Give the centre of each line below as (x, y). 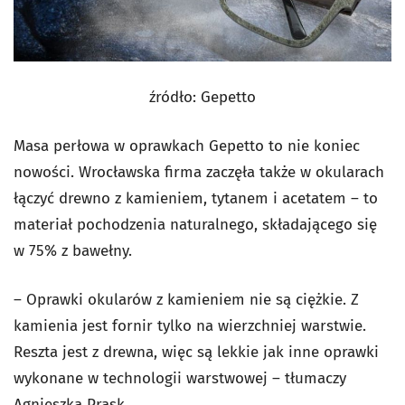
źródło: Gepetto (202, 97)
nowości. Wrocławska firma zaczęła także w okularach (199, 172)
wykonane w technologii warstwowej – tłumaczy (180, 378)
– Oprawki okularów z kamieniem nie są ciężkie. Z (186, 299)
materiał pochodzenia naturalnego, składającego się (195, 224)
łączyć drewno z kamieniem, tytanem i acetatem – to (196, 198)
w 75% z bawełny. (73, 250)
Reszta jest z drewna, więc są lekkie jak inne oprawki (196, 352)
